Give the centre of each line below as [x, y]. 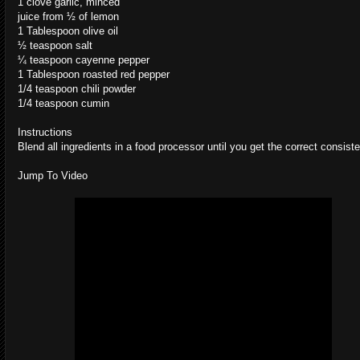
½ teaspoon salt [55, 46]
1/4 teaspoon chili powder [77, 89]
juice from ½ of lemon [68, 17]
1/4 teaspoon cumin [63, 104]
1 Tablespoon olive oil [68, 31]
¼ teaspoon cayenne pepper [84, 60]
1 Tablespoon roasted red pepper [94, 75]
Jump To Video [53, 176]
